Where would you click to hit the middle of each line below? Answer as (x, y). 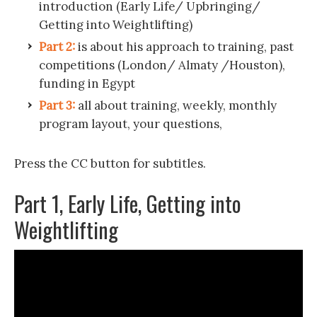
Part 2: (57, 47)
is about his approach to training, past (184, 47)
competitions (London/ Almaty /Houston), (162, 65)
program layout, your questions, (131, 124)
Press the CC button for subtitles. (110, 163)
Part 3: (57, 105)
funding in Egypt (87, 83)
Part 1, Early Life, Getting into (128, 203)
